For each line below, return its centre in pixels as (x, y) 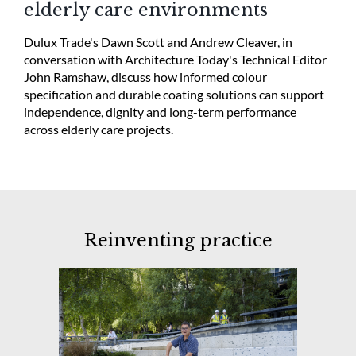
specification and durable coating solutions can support (174, 94)
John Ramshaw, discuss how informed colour (145, 76)
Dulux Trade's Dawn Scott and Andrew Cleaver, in (158, 41)
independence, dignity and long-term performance (160, 111)
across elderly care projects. (98, 129)
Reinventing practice (178, 241)
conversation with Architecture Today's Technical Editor (175, 59)
